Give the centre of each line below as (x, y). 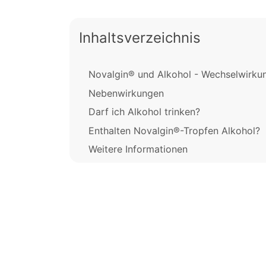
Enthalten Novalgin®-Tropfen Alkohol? (174, 130)
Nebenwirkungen (126, 93)
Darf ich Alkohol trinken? (144, 112)
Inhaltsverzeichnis (140, 38)
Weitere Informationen (138, 149)
